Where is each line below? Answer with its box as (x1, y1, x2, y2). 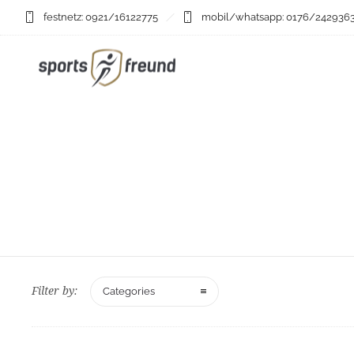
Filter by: (32, 284, 77, 297)
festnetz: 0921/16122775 (43, 11, 158, 23)
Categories (103, 285, 155, 297)
